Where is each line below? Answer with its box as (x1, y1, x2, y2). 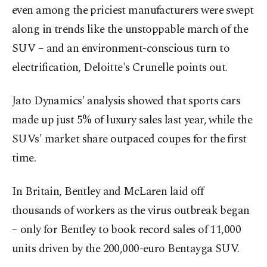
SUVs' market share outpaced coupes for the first (12, 131, 247, 148)
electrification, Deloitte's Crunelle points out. (12, 59, 228, 77)
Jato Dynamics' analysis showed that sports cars (12, 92, 241, 110)
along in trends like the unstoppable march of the (12, 21, 249, 39)
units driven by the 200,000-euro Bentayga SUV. (12, 240, 240, 258)
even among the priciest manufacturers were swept (12, 2, 254, 20)
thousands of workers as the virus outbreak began (12, 202, 250, 220)
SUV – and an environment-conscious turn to (12, 40, 230, 58)
